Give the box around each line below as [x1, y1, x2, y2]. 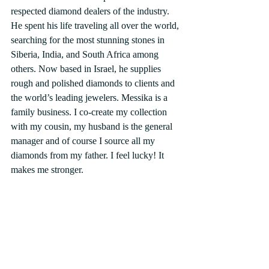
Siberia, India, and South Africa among [11, 49, 161, 60]
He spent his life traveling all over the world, [11, 20, 181, 31]
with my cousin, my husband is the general [11, 121, 175, 132]
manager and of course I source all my [11, 136, 157, 147]
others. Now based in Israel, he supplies [11, 64, 163, 74]
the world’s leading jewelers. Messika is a [11, 92, 170, 103]
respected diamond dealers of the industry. [11, 6, 172, 17]
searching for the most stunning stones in [11, 35, 167, 46]
